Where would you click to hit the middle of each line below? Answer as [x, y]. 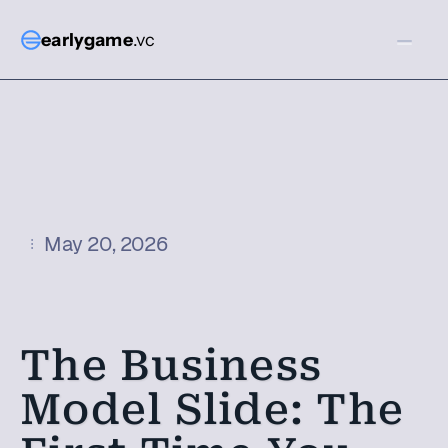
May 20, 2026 [106, 243]
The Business [171, 365]
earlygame [87, 39]
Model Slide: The [212, 409]
